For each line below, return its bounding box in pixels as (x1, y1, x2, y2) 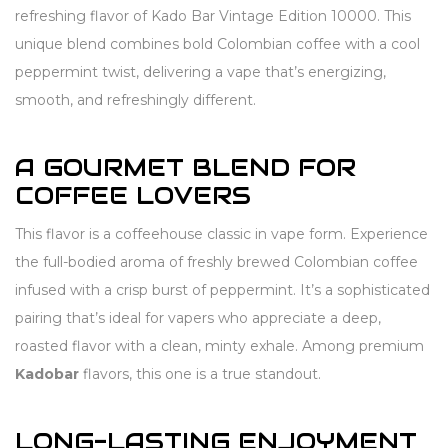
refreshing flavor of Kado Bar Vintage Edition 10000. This (15, 7, 411, 25)
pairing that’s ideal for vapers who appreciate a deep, (15, 309, 381, 327)
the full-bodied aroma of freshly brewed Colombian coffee (15, 253, 418, 271)
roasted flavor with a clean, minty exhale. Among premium (15, 337, 424, 355)
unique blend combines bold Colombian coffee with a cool (15, 35, 420, 53)
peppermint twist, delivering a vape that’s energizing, (15, 63, 386, 81)
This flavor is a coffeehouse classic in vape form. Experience (15, 225, 428, 243)
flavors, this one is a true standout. (79, 365, 321, 383)
